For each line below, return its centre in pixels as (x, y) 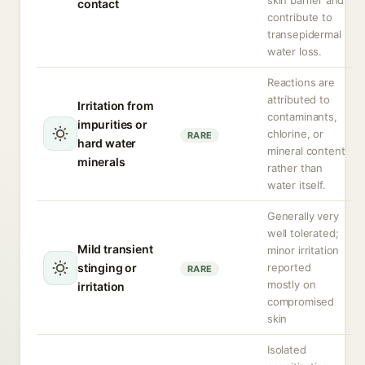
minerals (101, 162)
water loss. (295, 51)
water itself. (297, 185)
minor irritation (303, 250)
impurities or (112, 124)
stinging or (108, 268)
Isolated (287, 350)
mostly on (292, 284)
